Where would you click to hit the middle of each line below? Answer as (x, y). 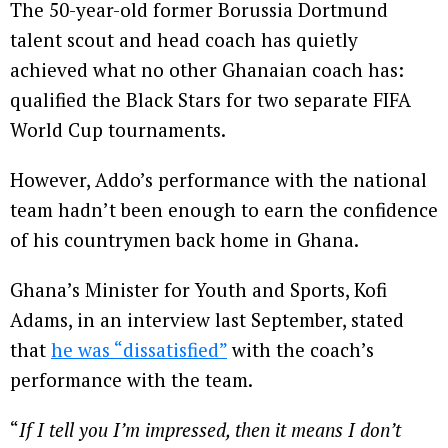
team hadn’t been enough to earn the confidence (224, 209)
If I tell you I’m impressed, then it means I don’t (210, 429)
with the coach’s (300, 349)
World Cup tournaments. (118, 129)
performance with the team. (131, 379)
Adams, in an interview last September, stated (207, 319)
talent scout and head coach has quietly (184, 39)
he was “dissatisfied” (139, 349)
